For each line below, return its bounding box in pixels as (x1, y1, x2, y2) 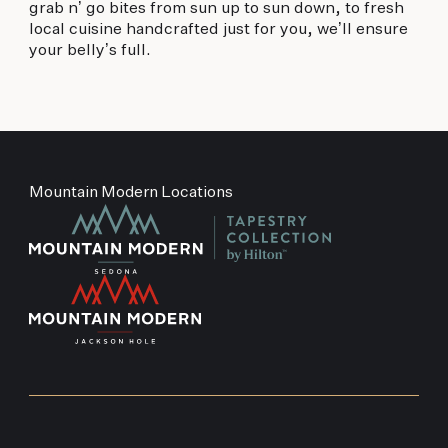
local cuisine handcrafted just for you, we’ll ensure (28, 21, 408, 39)
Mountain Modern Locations (28, 184, 233, 201)
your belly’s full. (28, 42, 151, 60)
